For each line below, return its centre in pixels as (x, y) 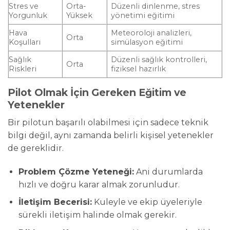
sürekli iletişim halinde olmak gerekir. (97, 215)
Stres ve (24, 6)
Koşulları (25, 42)
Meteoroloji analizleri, (151, 33)
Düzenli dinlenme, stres (156, 6)
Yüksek (80, 16)
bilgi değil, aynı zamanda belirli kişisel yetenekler (111, 135)
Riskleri (23, 69)
